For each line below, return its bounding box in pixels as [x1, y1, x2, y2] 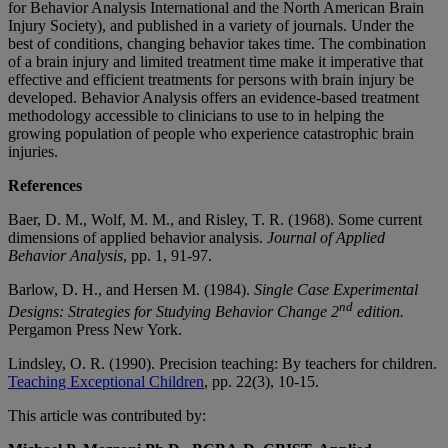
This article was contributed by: [8, 407, 206, 425]
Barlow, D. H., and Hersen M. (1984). [8, 280, 254, 298]
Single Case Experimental [254, 280, 418, 298]
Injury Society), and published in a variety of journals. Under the [8, 16, 414, 34]
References [8, 176, 82, 194]
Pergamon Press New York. [8, 321, 182, 339]
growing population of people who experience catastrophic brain [8, 124, 414, 142]
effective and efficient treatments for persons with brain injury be [8, 70, 414, 88]
